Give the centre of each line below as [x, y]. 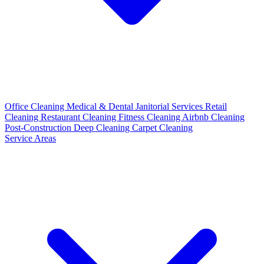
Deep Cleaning [103, 128]
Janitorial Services [170, 106]
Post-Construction [39, 128]
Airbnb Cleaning [213, 117]
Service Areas [30, 138]
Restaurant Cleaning [80, 117]
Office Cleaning [36, 106]
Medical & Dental [101, 106]
